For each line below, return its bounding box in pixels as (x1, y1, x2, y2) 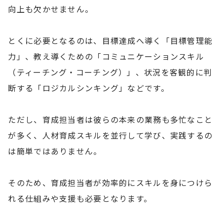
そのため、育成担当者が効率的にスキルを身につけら (8, 176, 213, 188)
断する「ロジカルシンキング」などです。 (8, 81, 169, 94)
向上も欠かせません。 (8, 2, 94, 15)
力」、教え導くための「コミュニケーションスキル (8, 50, 204, 62)
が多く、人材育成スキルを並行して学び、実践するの (8, 129, 213, 141)
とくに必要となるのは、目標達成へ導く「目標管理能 (8, 34, 213, 46)
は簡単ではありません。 (8, 145, 102, 157)
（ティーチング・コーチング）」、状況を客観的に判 (8, 66, 213, 78)
